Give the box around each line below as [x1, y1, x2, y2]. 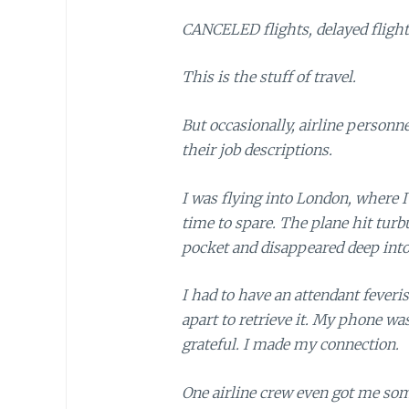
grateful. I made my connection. [181, 335, 399, 354]
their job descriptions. [181, 140, 332, 159]
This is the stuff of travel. [181, 68, 356, 87]
